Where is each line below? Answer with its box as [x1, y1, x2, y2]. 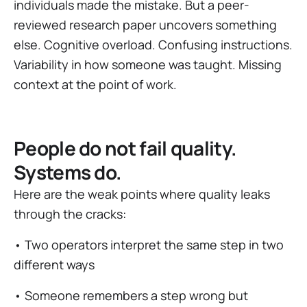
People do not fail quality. [14, 135, 237, 161]
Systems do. [14, 159, 122, 185]
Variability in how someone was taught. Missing [14, 56, 282, 73]
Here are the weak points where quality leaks [14, 186, 270, 202]
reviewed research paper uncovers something [14, 16, 277, 33]
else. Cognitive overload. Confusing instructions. [14, 36, 293, 53]
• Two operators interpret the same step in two [14, 236, 284, 253]
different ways [14, 256, 95, 273]
